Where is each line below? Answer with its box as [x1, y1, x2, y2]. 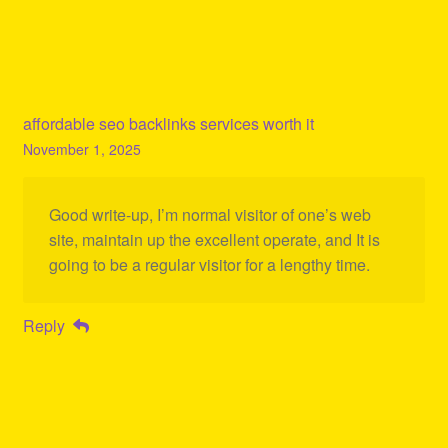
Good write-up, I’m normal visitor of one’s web [48, 203, 371, 227]
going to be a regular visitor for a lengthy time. [48, 253, 370, 277]
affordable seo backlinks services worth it [22, 111, 314, 135]
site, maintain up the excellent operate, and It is [48, 228, 380, 252]
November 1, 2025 [22, 138, 141, 159]
